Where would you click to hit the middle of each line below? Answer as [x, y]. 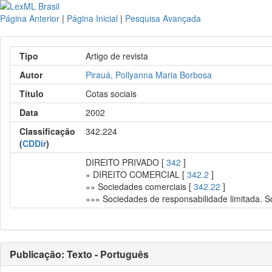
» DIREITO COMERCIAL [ [137, 174]
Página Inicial [92, 18]
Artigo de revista [117, 56]
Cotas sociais [111, 93]
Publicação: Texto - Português [79, 254]
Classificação [47, 131]
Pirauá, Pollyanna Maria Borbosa [149, 75]
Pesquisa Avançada [163, 18]
